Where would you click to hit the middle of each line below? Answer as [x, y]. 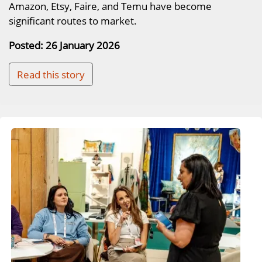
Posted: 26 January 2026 [64, 45]
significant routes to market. [73, 20]
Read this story [51, 74]
